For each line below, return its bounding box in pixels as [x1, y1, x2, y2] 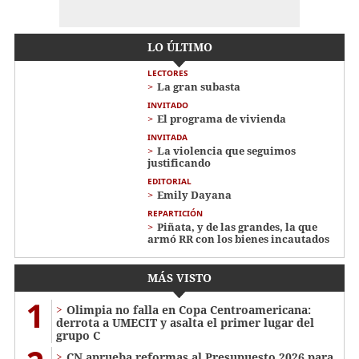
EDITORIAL [147, 175, 192, 188]
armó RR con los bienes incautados [147, 232, 329, 247]
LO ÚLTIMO [147, 39, 212, 55]
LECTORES [147, 67, 188, 79]
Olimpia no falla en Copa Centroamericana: [67, 302, 311, 318]
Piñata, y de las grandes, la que [157, 220, 317, 235]
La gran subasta [157, 79, 240, 95]
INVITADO [147, 99, 188, 111]
